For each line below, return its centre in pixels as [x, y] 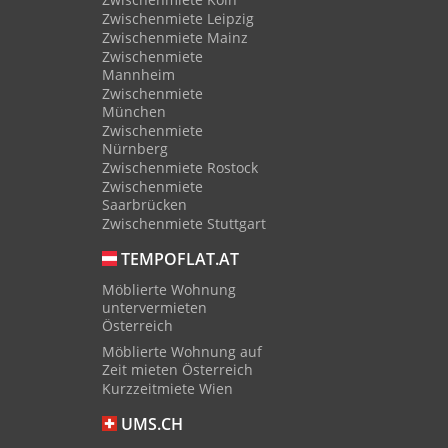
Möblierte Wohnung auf [182, 351]
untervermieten [154, 307]
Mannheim [138, 74]
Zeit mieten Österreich [177, 369]
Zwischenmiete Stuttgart [184, 223]
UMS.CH [150, 424]
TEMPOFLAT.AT [178, 259]
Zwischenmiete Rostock [180, 167]
